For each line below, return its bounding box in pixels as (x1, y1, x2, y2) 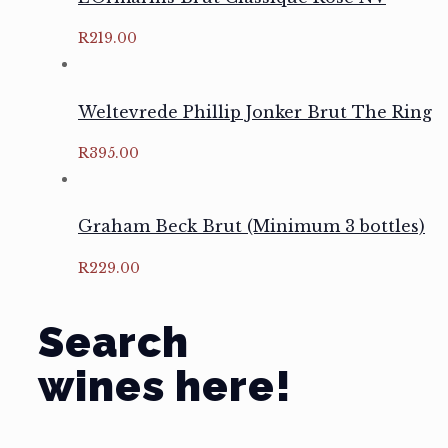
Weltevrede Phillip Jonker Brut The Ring (78, 101, 432, 122)
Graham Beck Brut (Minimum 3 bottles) (78, 216, 425, 237)
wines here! (38, 361, 292, 411)
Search (38, 317, 189, 367)
